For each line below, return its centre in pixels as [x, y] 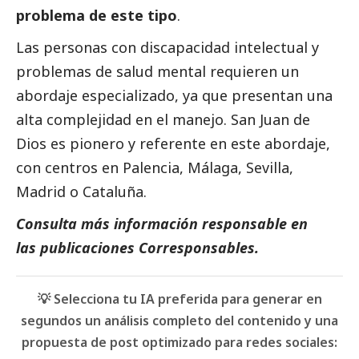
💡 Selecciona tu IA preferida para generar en [179, 298]
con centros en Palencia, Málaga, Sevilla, [155, 167]
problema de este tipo [97, 15]
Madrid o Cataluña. [81, 191]
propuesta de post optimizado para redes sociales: [179, 342]
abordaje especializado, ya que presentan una [174, 95]
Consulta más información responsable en [162, 223]
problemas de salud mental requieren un [157, 71]
